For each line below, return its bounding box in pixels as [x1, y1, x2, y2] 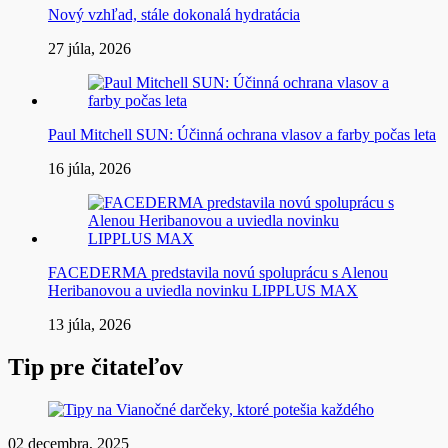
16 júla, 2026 [48, 160, 131, 178]
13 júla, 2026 [48, 316, 131, 334]
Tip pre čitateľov [8, 353, 183, 380]
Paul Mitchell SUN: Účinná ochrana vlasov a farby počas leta [48, 126, 436, 144]
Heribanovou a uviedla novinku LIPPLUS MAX [48, 282, 358, 300]
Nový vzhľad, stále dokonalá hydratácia [48, 6, 300, 24]
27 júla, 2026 [48, 40, 131, 58]
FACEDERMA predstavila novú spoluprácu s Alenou [48, 264, 388, 282]
